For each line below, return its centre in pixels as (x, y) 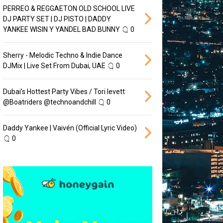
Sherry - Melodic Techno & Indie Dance (62, 55)
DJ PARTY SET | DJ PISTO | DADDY (57, 19)
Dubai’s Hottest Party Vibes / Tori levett (64, 91)
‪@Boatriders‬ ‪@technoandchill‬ (49, 102)
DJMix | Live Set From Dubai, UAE (54, 65)
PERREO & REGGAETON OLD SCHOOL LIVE (69, 8)
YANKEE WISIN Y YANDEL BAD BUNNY (61, 29)
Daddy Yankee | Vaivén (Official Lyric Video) (70, 128)
